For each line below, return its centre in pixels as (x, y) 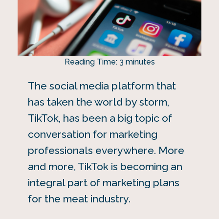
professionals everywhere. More (106, 150)
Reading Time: (92, 62)
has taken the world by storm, (98, 102)
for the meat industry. (79, 198)
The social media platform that (102, 86)
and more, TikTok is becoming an (105, 166)
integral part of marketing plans (103, 182)
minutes (140, 62)
